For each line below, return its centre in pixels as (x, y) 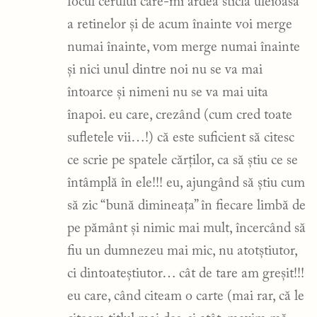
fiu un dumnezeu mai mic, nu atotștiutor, (182, 251)
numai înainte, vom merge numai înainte (184, 47)
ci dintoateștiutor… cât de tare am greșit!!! (186, 273)
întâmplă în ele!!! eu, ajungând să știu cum (186, 183)
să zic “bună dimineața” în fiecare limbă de (186, 206)
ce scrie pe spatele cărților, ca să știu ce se (183, 160)
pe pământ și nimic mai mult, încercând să (186, 228)
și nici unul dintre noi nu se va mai (165, 70)
